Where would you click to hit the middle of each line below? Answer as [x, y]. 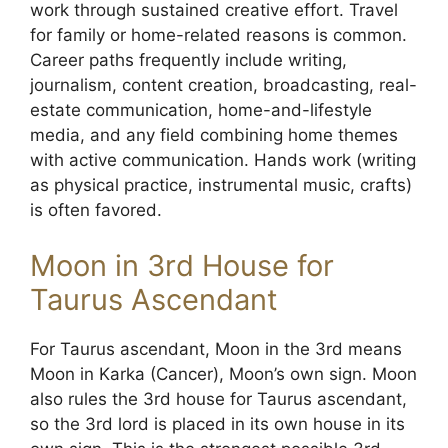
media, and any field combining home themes [214, 135]
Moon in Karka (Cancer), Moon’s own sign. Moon [223, 373]
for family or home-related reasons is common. [218, 35]
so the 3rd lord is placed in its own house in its [217, 423]
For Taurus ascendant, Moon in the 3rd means [216, 348]
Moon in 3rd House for [182, 265]
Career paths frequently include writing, [188, 60]
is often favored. [96, 210]
